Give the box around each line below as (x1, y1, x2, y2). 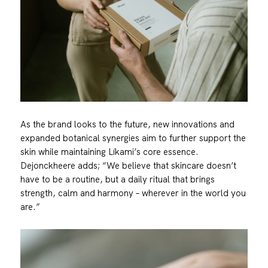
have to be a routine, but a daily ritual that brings (20, 173, 215, 185)
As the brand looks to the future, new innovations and (20, 118, 234, 130)
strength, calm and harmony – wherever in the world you (20, 187, 246, 199)
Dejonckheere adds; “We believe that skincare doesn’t (20, 159, 236, 171)
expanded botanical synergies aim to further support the (20, 132, 246, 144)
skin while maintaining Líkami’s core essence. (20, 145, 199, 157)
